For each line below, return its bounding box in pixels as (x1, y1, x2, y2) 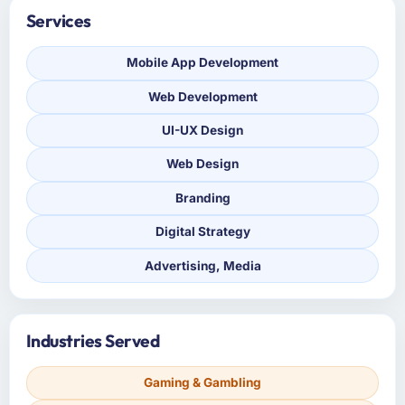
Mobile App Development (127, 55, 278, 71)
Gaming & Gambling (144, 375, 261, 391)
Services (25, 10, 91, 33)
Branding (174, 190, 231, 205)
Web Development (147, 89, 258, 104)
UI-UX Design (162, 123, 243, 138)
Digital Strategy (155, 224, 250, 240)
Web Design (166, 156, 239, 172)
